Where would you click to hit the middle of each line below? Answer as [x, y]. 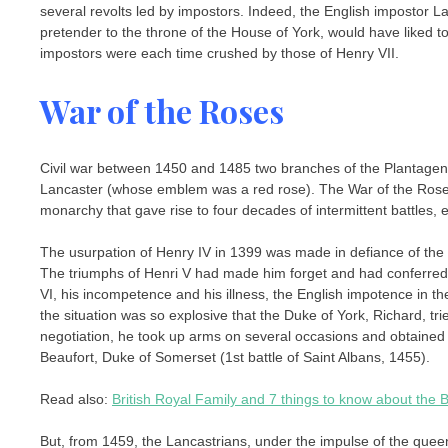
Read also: [76, 399]
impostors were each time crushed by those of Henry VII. [219, 52]
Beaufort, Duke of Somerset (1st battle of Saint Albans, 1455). [235, 357]
